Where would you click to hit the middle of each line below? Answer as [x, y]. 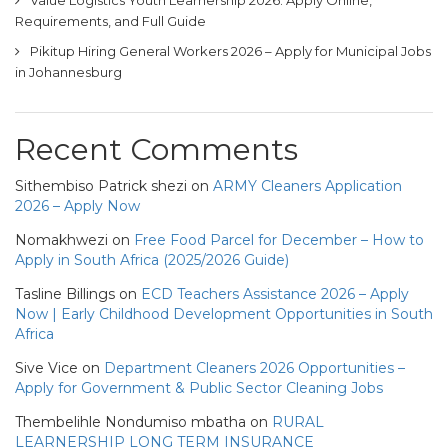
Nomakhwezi [61, 240]
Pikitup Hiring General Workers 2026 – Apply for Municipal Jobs [230, 51]
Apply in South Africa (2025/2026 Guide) [152, 260]
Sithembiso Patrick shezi [101, 186]
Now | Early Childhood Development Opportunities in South [224, 314]
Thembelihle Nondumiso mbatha [130, 422]
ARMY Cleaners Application [307, 186]
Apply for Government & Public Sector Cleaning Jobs [199, 388]
